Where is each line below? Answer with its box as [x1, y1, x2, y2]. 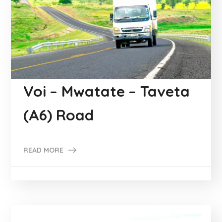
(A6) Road [23, 105, 95, 124]
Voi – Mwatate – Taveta [23, 81, 190, 101]
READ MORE [23, 145, 64, 155]
